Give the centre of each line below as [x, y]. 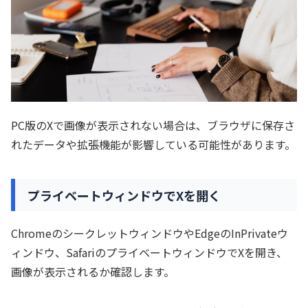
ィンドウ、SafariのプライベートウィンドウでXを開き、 [149, 253]
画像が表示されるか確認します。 [93, 272]
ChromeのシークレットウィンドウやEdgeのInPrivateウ [150, 233]
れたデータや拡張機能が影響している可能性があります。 [153, 144]
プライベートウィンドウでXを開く [124, 195]
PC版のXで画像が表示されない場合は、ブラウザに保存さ [153, 125]
